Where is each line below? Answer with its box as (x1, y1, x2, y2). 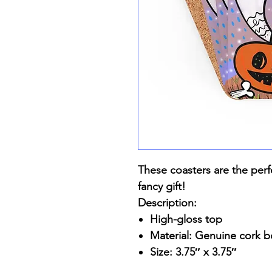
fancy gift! (138, 180, 186, 193)
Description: (138, 196, 200, 209)
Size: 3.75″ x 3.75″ (150, 245, 240, 259)
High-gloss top (150, 212, 225, 226)
